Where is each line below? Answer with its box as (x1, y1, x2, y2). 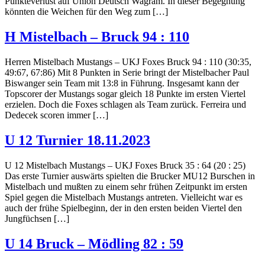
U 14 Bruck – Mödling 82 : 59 (5, 235, 183, 251)
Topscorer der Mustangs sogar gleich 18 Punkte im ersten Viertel (5, 89, 245, 99)
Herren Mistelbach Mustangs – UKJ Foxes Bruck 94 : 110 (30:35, (5, 57, 251, 67)
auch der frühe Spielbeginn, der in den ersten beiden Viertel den (5, 202, 242, 213)
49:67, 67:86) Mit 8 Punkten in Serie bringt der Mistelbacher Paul (5, 67, 249, 78)
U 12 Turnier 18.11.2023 (5, 132, 150, 148)
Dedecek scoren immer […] (5, 110, 108, 121)
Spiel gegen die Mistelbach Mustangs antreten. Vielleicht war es (5, 192, 243, 202)
